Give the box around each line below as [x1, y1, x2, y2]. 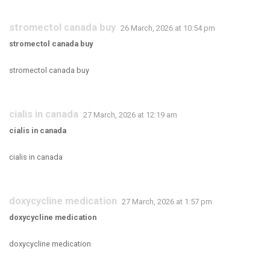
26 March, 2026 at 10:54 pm [121, 24, 215, 33]
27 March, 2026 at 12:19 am [83, 110, 177, 119]
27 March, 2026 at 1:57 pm [122, 197, 212, 206]
